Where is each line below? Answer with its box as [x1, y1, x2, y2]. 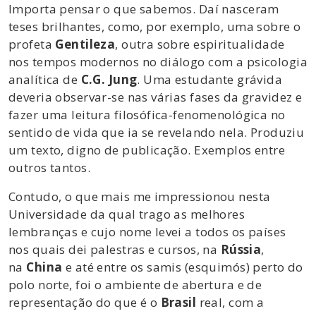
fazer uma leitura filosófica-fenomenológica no [8, 106, 286, 123]
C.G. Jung [80, 71, 138, 87]
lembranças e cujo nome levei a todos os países [8, 223, 286, 240]
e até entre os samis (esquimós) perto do [62, 258, 303, 275]
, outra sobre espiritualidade [115, 35, 285, 52]
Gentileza [55, 35, 116, 52]
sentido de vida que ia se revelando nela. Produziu [8, 123, 305, 140]
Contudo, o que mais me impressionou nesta [8, 188, 271, 205]
